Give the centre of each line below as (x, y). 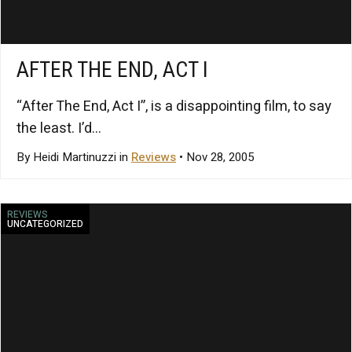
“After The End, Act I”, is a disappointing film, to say (174, 106)
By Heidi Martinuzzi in (74, 157)
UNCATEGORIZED (45, 224)
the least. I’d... (59, 128)
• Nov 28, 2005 (215, 157)
